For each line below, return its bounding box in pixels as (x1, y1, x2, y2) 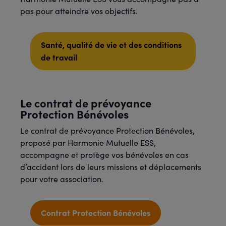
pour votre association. (20, 174, 103, 184)
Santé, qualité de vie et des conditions (41, 39, 182, 50)
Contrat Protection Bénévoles (41, 207, 150, 218)
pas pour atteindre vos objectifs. (20, 6, 138, 16)
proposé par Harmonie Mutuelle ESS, (20, 137, 156, 148)
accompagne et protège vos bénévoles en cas (20, 149, 189, 160)
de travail (41, 51, 77, 63)
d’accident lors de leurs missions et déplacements (20, 161, 201, 172)
